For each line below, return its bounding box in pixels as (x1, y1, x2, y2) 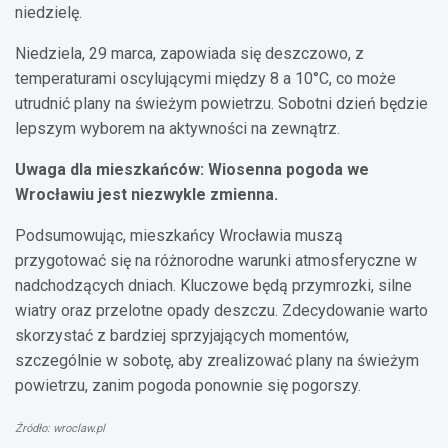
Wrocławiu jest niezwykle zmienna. (15, 184, 278, 204)
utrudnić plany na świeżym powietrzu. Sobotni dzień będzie (15, 93, 428, 113)
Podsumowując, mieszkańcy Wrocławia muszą (15, 225, 343, 245)
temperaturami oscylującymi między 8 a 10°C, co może (15, 68, 396, 88)
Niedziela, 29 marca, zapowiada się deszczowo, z (15, 43, 364, 63)
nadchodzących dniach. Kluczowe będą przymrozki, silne (15, 275, 412, 295)
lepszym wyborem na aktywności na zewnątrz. (15, 118, 340, 138)
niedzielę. (15, 2, 82, 22)
